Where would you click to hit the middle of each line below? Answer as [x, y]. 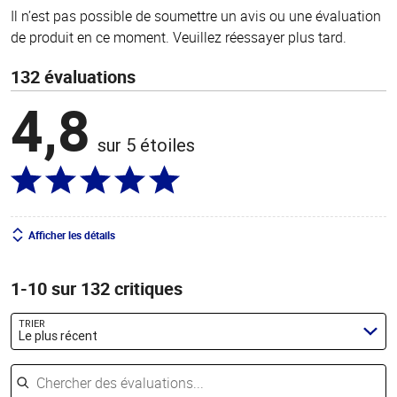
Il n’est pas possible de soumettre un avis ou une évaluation [196, 16]
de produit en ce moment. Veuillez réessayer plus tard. [179, 37]
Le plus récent [58, 336]
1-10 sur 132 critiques [97, 288]
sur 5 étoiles [146, 144]
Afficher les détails [72, 234]
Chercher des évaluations [89, 364]
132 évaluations [73, 76]
